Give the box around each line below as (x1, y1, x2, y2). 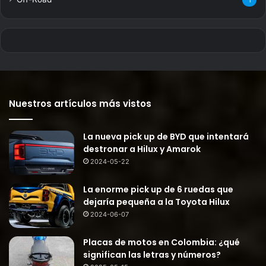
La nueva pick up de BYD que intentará (83, 131, 249, 143)
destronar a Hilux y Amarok (83, 143, 201, 156)
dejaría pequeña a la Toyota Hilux (83, 196, 230, 208)
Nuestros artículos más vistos (9, 97, 151, 110)
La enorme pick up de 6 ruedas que (83, 183, 233, 196)
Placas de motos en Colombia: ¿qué (83, 236, 240, 249)
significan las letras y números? (83, 249, 221, 261)
